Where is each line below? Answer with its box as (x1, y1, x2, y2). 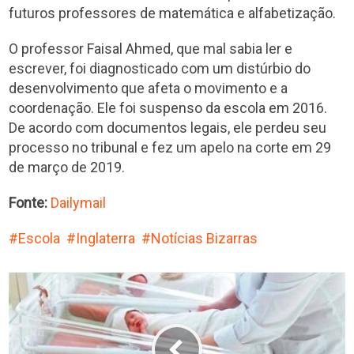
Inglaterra (76, 229, 136, 247)
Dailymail (51, 194, 107, 211)
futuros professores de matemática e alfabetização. (9, 4, 337, 21)
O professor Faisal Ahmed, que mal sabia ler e (9, 40, 293, 57)
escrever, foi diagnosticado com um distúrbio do (9, 59, 311, 77)
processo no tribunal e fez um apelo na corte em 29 (9, 138, 332, 156)
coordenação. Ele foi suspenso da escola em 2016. (9, 99, 328, 116)
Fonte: (9, 194, 48, 211)
